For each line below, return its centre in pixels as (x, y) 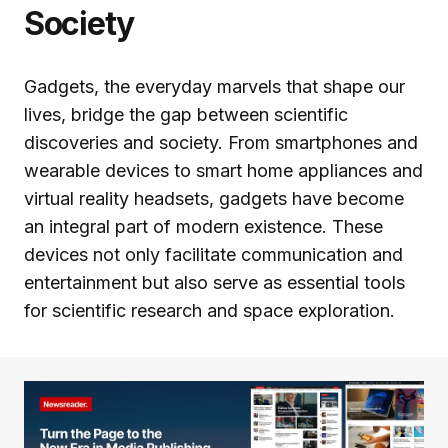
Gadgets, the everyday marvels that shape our (214, 86)
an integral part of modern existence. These (203, 226)
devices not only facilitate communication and (213, 254)
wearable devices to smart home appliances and (223, 170)
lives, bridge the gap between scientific (186, 114)
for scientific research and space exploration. (209, 310)
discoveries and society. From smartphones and (221, 142)
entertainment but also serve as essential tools (214, 282)
